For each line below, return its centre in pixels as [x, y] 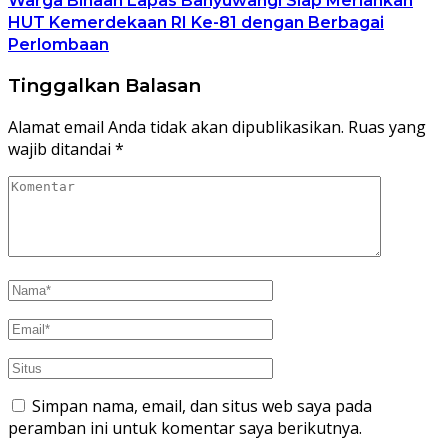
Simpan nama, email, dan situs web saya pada [202, 405]
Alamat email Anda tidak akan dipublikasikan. [176, 126]
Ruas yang [387, 126]
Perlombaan [58, 45]
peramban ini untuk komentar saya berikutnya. [185, 427]
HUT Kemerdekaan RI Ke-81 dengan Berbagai [196, 23]
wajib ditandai [61, 148]
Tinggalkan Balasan [104, 85]
